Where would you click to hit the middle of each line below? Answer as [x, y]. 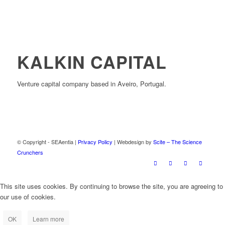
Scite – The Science [177, 141]
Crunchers [30, 152]
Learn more [48, 219]
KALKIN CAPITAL [92, 62]
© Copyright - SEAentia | [47, 141]
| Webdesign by [133, 141]
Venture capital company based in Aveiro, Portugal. [91, 83]
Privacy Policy [95, 141]
